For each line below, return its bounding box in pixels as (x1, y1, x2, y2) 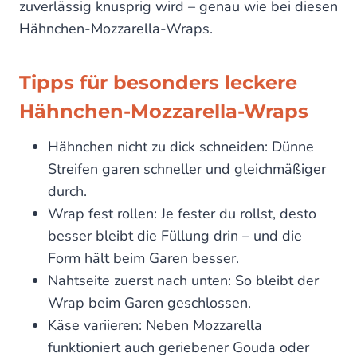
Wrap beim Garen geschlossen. (48, 293, 251, 313)
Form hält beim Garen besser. (48, 249, 239, 269)
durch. (48, 182, 87, 202)
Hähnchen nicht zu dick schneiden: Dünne (48, 137, 314, 157)
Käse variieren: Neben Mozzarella (48, 316, 262, 335)
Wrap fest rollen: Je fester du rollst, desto (48, 204, 316, 224)
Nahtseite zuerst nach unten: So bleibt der (48, 271, 319, 291)
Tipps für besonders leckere (19, 71, 297, 95)
